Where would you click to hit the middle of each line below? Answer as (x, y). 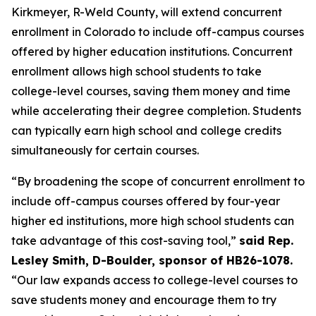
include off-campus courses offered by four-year (146, 201)
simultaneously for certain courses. (105, 150)
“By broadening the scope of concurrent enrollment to (158, 181)
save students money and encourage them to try (144, 300)
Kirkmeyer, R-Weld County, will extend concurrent (147, 12)
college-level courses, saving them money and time (151, 91)
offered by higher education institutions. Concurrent (152, 51)
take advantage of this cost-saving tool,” (125, 241)
